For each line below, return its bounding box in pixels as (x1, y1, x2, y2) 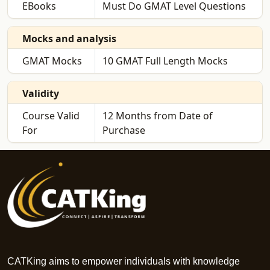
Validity (22, 87, 59, 101)
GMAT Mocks (22, 54, 82, 68)
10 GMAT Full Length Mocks (102, 54, 228, 68)
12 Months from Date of (102, 109, 213, 123)
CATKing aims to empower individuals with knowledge (7, 256, 240, 267)
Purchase (102, 124, 145, 137)
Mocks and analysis (22, 32, 116, 46)
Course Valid (22, 109, 80, 123)
